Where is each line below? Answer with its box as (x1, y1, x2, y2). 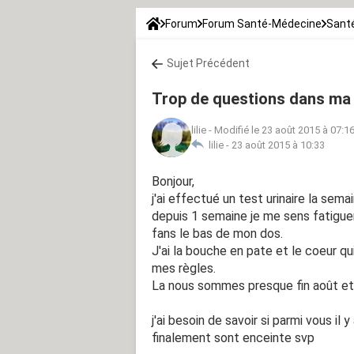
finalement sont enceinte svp (152, 330, 314, 345)
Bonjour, (152, 173, 194, 189)
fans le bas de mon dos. (152, 225, 283, 241)
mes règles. (152, 260, 216, 276)
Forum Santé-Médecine (202, 17, 322, 30)
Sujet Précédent (167, 56, 250, 70)
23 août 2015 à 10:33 (232, 138, 325, 151)
